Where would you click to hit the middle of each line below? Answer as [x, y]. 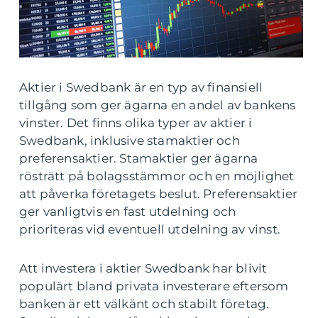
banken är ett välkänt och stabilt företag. [144, 304]
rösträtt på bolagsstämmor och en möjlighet [157, 176]
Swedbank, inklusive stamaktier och [130, 141]
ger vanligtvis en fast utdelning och [128, 212]
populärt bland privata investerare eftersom [154, 286]
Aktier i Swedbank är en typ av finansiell [141, 88]
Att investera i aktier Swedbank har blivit [143, 269]
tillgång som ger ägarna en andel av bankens [158, 105]
